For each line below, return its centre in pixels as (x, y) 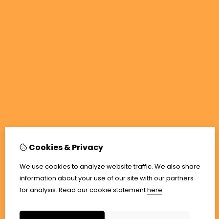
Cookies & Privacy (65, 147)
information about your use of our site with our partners (107, 178)
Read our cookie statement (102, 190)
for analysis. (38, 190)
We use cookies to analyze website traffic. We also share (110, 166)
